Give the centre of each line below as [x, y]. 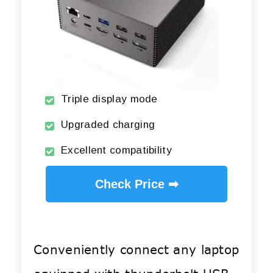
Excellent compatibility [116, 151]
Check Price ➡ [136, 184]
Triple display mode [109, 99]
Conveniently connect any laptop [136, 250]
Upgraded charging [108, 125]
